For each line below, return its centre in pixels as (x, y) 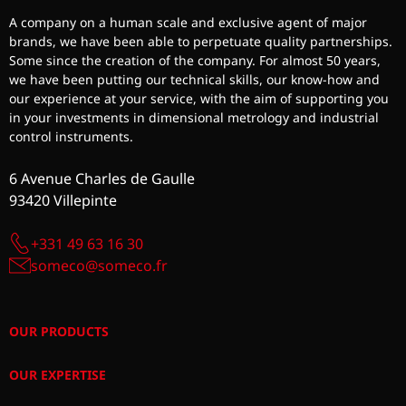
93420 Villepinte (63, 200)
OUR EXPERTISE (58, 374)
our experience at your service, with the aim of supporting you (199, 98)
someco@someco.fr (100, 265)
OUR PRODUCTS (59, 331)
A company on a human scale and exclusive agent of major (188, 22)
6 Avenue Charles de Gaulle (102, 178)
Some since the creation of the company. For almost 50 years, (195, 60)
